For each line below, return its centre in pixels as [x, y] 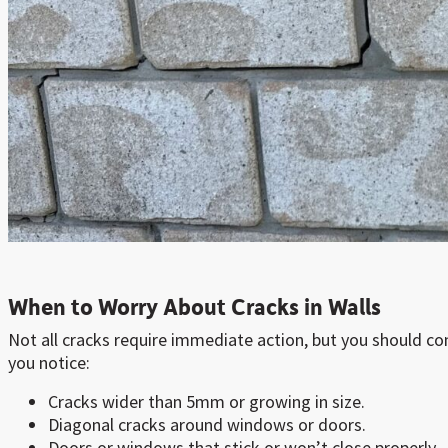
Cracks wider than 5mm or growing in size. [206, 402]
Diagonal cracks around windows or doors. [207, 425]
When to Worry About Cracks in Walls [194, 306]
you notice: [49, 363]
